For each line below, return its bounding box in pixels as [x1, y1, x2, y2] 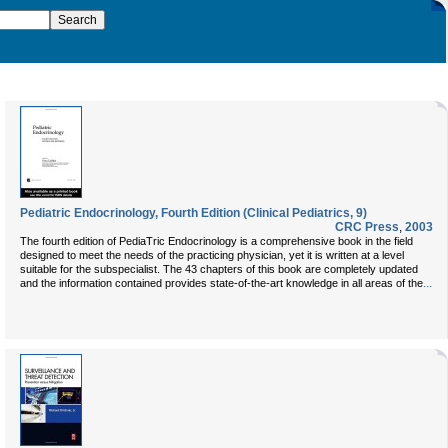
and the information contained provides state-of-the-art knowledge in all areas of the [20, 277, 423, 289]
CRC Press [335, 220, 399, 234]
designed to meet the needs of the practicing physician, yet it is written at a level [20, 249, 404, 261]
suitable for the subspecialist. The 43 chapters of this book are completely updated [20, 263, 418, 275]
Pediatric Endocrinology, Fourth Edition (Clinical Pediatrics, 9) [20, 206, 367, 220]
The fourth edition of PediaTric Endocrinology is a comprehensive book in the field [20, 235, 413, 247]
